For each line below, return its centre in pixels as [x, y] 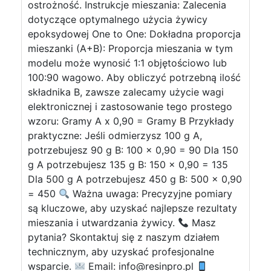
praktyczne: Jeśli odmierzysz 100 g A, [115, 135]
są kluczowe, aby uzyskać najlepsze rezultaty [132, 208]
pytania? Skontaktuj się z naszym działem [124, 237]
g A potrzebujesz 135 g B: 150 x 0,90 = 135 [128, 165]
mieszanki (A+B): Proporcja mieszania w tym [130, 48]
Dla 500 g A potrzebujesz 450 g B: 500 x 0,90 [135, 179]
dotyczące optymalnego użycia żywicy [118, 19]
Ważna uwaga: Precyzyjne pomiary [151, 194]
